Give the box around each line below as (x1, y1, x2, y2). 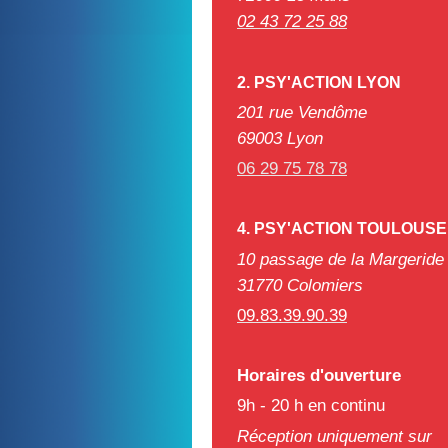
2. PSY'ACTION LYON (237, 73, 401, 91)
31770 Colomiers (237, 275, 363, 295)
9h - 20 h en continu (237, 396, 385, 416)
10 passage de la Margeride (237, 249, 444, 269)
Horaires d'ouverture (237, 366, 401, 386)
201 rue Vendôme (237, 102, 367, 122)
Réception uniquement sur (237, 426, 432, 446)
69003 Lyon (237, 128, 323, 148)
